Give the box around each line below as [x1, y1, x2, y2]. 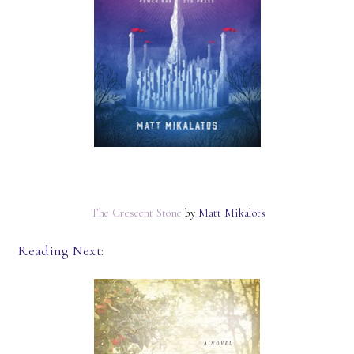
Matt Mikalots [198, 205, 266, 220]
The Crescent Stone [88, 205, 183, 220]
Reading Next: [17, 241, 104, 259]
